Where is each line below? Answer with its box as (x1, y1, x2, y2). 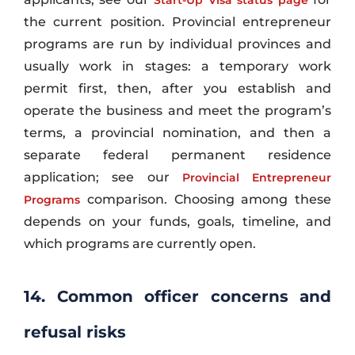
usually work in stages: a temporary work (24, 58, 331, 74)
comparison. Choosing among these (80, 191, 331, 207)
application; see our (24, 169, 182, 185)
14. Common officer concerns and (24, 286, 331, 306)
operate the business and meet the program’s (24, 102, 331, 118)
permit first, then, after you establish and (24, 80, 331, 96)
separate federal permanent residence (24, 147, 331, 162)
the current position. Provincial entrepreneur (24, 13, 331, 29)
